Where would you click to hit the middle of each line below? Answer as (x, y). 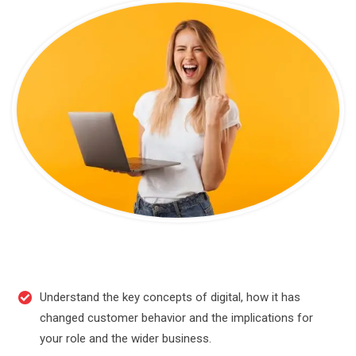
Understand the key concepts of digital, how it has (170, 297)
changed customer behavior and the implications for (176, 317)
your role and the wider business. (126, 338)
